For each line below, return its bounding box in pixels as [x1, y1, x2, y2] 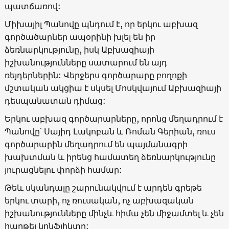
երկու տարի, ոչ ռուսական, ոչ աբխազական [4, 195, 194, 205]
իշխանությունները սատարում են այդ [4, 57, 167, 67]
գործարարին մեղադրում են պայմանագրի [4, 139, 188, 149]
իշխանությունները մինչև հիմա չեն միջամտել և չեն [4, 208, 224, 218]
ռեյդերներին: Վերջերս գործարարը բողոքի [4, 70, 187, 80]
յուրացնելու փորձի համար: [4, 164, 122, 175]
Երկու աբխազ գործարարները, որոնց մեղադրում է [4, 113, 223, 124]
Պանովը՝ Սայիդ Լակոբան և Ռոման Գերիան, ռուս [4, 126, 216, 136]
